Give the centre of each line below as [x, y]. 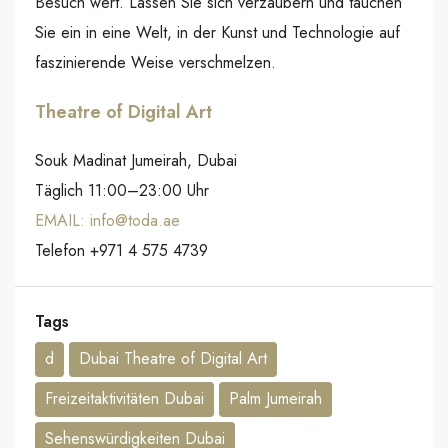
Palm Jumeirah [275, 398]
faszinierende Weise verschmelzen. [155, 62]
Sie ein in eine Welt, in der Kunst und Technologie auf [217, 32]
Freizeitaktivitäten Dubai [124, 398]
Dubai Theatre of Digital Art [173, 358]
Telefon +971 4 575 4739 [121, 250]
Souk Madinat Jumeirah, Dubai [136, 160]
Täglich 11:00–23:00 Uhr [122, 190]
